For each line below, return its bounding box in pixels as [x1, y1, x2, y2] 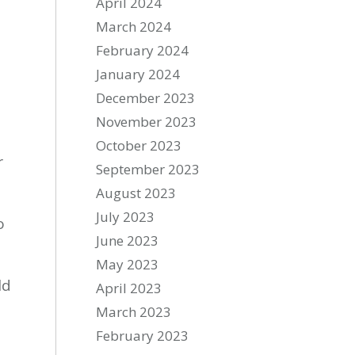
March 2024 [96, 17, 172, 36]
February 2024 [96, 41, 189, 59]
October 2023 [96, 136, 182, 155]
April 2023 [96, 279, 162, 297]
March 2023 [96, 303, 172, 321]
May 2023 [96, 255, 159, 273]
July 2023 [96, 208, 155, 226]
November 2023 [96, 113, 197, 131]
